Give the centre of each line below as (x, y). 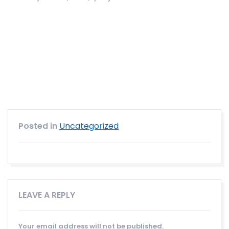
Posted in (39, 126)
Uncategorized (89, 126)
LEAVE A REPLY (47, 195)
